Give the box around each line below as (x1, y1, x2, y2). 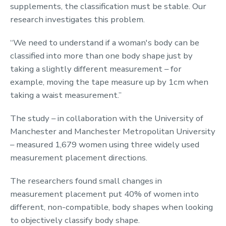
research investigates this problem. (10, 14, 145, 26)
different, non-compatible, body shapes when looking (10, 201, 213, 213)
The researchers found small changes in (10, 175, 162, 187)
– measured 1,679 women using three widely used (10, 139, 199, 151)
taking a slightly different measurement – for (10, 63, 182, 75)
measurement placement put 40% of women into (10, 188, 199, 200)
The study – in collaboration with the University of (10, 112, 203, 125)
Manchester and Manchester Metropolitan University (10, 126, 215, 138)
